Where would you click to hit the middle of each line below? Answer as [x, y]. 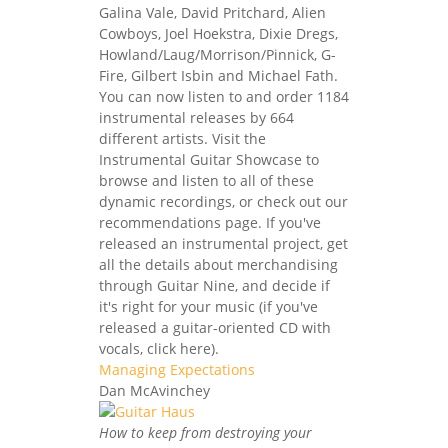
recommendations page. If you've [210, 222]
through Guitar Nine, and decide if [214, 285]
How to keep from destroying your [205, 432]
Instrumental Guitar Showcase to [209, 159]
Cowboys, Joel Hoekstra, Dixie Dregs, [218, 33]
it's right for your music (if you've [208, 306]
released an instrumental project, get [223, 243]
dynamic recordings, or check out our [223, 201]
